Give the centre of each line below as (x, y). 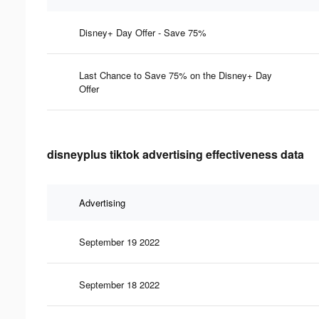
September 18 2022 (119, 284)
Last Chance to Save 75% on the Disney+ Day (176, 75)
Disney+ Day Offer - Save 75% (143, 32)
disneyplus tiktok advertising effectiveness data (176, 154)
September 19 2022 (119, 241)
